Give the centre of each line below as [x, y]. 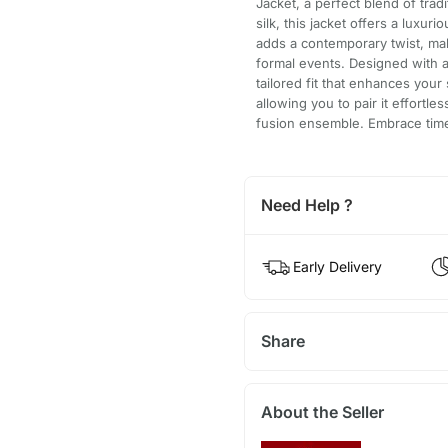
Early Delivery [337, 266]
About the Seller [322, 411]
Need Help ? [306, 204]
